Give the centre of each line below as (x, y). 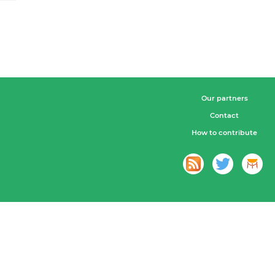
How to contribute (224, 133)
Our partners (224, 99)
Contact (224, 116)
